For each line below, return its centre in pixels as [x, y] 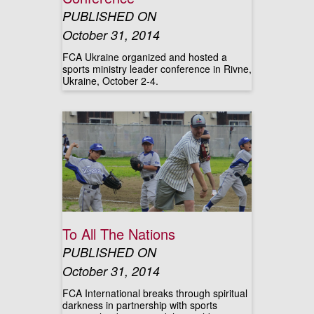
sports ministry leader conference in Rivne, [157, 69]
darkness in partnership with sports [140, 305]
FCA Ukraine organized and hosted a [145, 57]
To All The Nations [119, 234]
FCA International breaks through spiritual [155, 293]
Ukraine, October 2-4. [110, 81]
